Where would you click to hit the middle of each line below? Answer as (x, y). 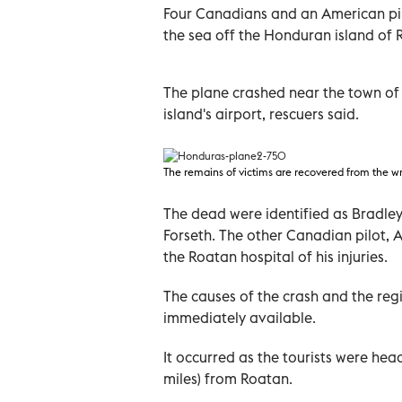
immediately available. (240, 317)
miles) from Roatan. (228, 378)
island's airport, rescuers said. (261, 114)
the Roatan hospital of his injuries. (275, 256)
